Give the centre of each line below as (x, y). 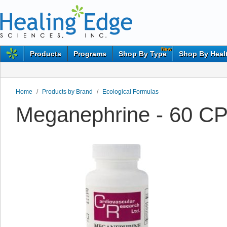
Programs (90, 54)
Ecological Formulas (130, 92)
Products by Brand (67, 92)
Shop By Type (143, 54)
